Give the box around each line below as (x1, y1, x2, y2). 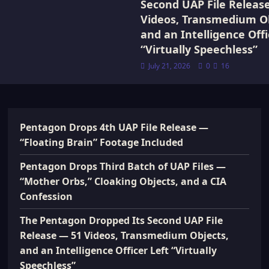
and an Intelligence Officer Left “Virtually (20, 244, 217, 257)
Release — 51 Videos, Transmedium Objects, (20, 229, 229, 242)
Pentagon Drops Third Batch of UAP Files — (20, 160, 226, 173)
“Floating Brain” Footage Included (20, 136, 184, 149)
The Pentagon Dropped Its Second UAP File (20, 214, 223, 227)
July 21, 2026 (147, 61, 192, 71)
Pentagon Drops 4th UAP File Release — (20, 121, 209, 134)
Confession (20, 190, 73, 203)
